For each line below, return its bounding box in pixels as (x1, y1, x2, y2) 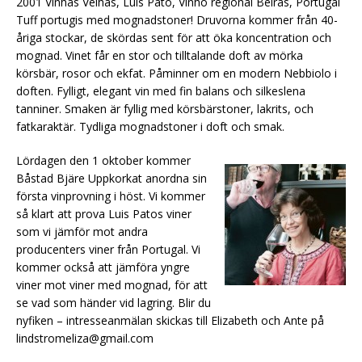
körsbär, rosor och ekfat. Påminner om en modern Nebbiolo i (16, 65, 337, 81)
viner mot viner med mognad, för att (16, 276, 208, 293)
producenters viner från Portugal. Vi (16, 241, 200, 257)
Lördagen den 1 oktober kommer (16, 152, 191, 168)
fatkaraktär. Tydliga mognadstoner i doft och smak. (16, 118, 284, 134)
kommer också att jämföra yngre (16, 259, 190, 275)
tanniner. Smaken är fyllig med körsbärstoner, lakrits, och (16, 100, 314, 116)
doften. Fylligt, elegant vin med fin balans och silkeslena (16, 82, 305, 99)
